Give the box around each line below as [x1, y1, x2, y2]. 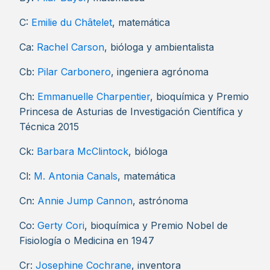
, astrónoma [133, 195, 188, 207]
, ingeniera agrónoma [111, 66, 209, 78]
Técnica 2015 [19, 121, 79, 133]
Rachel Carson [37, 41, 104, 53]
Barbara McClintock [37, 145, 128, 157]
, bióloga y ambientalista [104, 41, 214, 53]
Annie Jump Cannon [37, 195, 133, 207]
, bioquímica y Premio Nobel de [84, 219, 228, 231]
